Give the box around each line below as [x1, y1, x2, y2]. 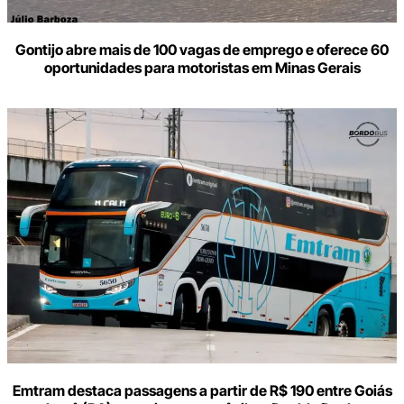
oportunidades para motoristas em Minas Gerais [43, 59, 361, 78]
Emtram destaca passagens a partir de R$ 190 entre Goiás [12, 381, 392, 400]
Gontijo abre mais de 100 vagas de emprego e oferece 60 [15, 41, 389, 60]
